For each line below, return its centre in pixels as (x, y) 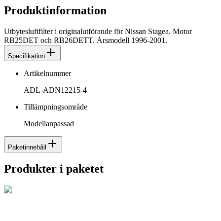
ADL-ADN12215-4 (55, 90)
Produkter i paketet (54, 169)
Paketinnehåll (27, 147)
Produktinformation (55, 11)
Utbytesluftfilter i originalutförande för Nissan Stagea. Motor (98, 32)
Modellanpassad (49, 124)
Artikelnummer (47, 74)
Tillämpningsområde (55, 107)
